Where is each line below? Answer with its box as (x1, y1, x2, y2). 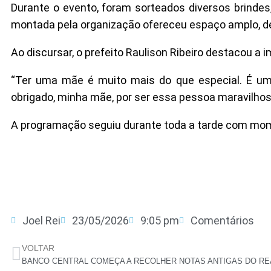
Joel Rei (22, 214, 60, 227)
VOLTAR (22, 243, 54, 253)
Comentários (191, 214, 254, 227)
